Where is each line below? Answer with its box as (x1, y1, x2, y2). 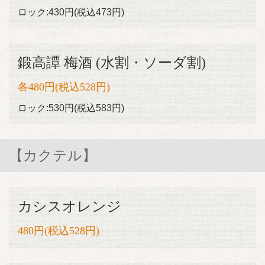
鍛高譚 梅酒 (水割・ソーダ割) (18, 55, 206, 70)
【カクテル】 (9, 148, 96, 163)
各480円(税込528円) (18, 81, 110, 93)
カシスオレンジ (18, 199, 121, 214)
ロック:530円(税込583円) (18, 103, 124, 113)
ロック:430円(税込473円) (18, 7, 124, 17)
